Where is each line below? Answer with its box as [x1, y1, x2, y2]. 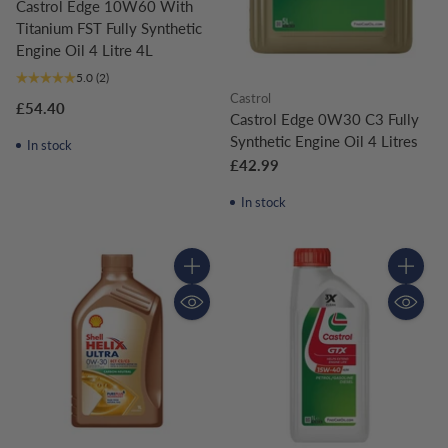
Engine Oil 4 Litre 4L [16, 40, 153, 59]
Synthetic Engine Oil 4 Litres [230, 131, 418, 150]
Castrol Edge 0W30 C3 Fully [230, 109, 419, 128]
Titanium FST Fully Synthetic [16, 18, 202, 37]
